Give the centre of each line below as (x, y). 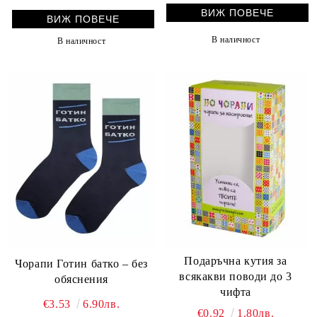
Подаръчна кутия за (236, 261)
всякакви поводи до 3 (236, 277)
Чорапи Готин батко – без (81, 264)
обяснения (81, 279)
